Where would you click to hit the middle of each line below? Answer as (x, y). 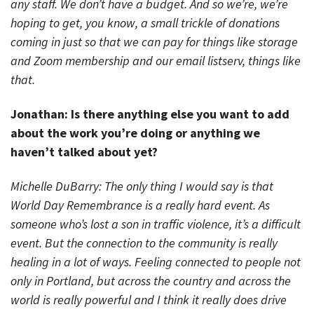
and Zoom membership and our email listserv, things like (156, 61)
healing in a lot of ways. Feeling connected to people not (156, 261)
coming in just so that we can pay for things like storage (154, 42)
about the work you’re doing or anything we (135, 132)
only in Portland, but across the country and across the (151, 280)
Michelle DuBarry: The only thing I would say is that (142, 186)
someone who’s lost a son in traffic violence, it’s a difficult (156, 224)
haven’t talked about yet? (84, 151)
